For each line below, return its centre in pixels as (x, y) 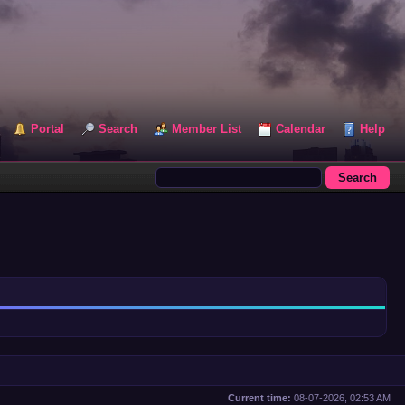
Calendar (301, 129)
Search (118, 129)
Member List (207, 129)
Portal (47, 129)
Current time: (259, 398)
